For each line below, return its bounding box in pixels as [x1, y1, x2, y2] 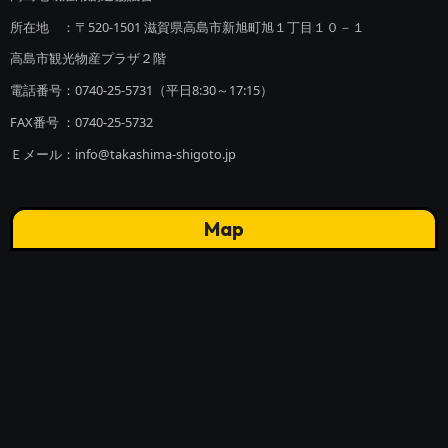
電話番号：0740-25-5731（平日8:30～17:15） [9, 81, 273, 100]
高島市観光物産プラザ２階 [9, 49, 166, 68]
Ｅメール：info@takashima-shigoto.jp [9, 144, 236, 163]
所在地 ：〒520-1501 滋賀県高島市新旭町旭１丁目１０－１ [9, 17, 365, 36]
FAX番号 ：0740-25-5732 [9, 112, 153, 131]
